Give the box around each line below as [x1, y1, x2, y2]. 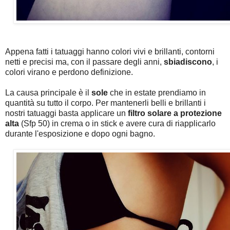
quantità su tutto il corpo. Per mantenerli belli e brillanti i [5, 98, 206, 107]
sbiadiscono [164, 57, 212, 66]
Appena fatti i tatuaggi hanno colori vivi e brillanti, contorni [5, 47, 215, 56]
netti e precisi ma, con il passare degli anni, [5, 57, 164, 66]
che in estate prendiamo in [110, 88, 206, 97]
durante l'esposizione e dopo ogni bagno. [5, 129, 155, 138]
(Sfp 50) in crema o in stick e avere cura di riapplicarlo [21, 119, 216, 128]
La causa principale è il [5, 88, 91, 97]
